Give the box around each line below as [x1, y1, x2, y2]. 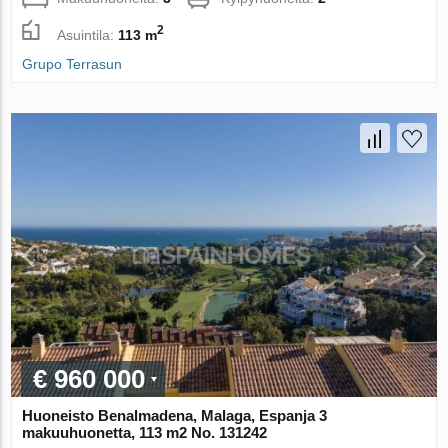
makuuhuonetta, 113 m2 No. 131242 [22, 423, 268, 441]
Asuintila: [57, 26, 119, 43]
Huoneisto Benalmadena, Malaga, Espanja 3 [22, 406, 328, 424]
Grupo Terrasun [22, 56, 123, 73]
